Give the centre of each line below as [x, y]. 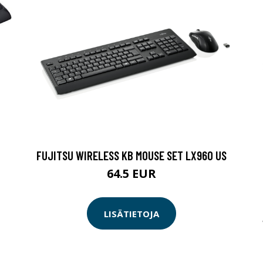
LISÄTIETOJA [131, 213]
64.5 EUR [131, 173]
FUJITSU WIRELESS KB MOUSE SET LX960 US [131, 155]
